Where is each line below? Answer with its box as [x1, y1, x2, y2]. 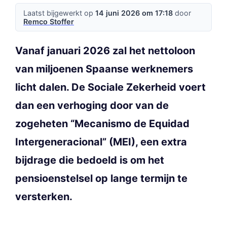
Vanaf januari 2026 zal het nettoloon [15, 45, 195, 57]
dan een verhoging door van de [15, 99, 169, 112]
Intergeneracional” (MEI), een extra [15, 136, 187, 148]
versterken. [15, 191, 72, 203]
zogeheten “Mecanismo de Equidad [15, 118, 190, 130]
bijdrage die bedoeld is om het [15, 154, 164, 167]
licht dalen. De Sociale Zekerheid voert [15, 81, 206, 94]
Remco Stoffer [23, 17, 74, 26]
